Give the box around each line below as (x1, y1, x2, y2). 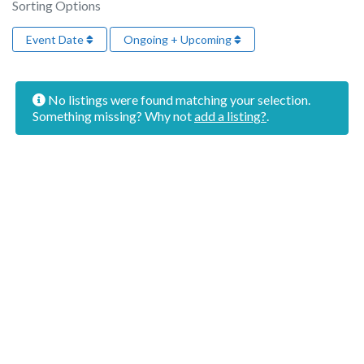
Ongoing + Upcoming (123, 32, 234, 47)
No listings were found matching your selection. (45, 92, 310, 108)
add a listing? (194, 108, 266, 124)
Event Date (26, 32, 86, 47)
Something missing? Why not (32, 108, 194, 124)
